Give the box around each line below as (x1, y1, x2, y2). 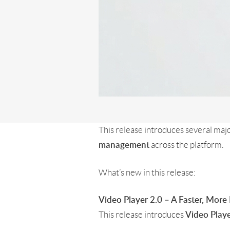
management (99, 141, 149, 149)
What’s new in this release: (99, 168, 196, 177)
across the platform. (149, 140, 223, 149)
